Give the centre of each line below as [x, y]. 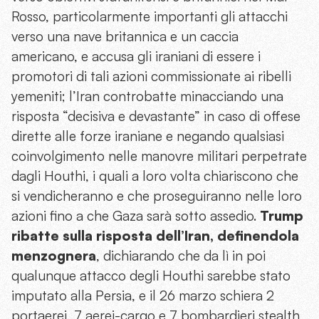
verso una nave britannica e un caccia [125, 37]
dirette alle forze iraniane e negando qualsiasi [148, 136]
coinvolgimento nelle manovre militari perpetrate [159, 156]
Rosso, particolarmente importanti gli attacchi [150, 17]
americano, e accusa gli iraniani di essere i [136, 57]
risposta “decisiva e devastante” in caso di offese [156, 116]
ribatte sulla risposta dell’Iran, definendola [155, 236]
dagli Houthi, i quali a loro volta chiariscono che [155, 176]
